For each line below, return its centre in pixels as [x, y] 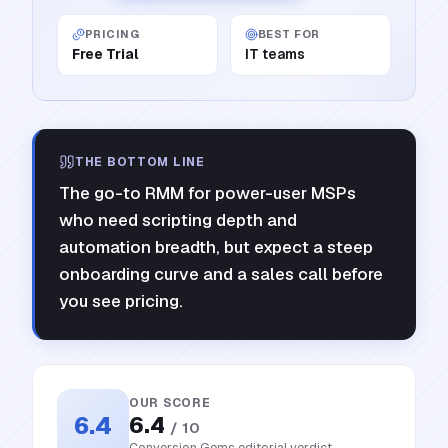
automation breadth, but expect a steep [216, 247]
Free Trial [105, 54]
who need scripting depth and [178, 220]
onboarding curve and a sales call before [221, 274]
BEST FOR [289, 34]
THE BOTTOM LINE [140, 162]
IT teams [275, 54]
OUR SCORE [170, 402]
